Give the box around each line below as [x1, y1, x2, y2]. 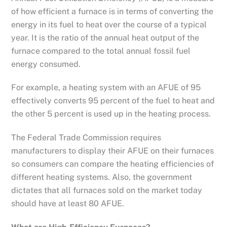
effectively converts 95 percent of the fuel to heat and [11, 96, 215, 106]
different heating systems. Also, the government [11, 172, 193, 182]
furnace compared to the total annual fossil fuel [11, 46, 191, 56]
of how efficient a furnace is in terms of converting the [11, 6, 214, 16]
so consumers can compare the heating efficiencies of [11, 159, 214, 169]
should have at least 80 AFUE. [11, 199, 125, 209]
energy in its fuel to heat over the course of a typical [11, 19, 207, 29]
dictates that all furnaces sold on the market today [11, 185, 203, 196]
